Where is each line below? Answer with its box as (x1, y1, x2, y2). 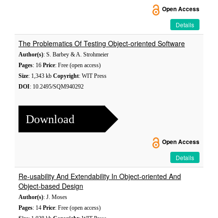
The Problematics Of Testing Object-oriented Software (18, 38, 185, 48)
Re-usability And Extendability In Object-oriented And (18, 171, 181, 181)
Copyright (53, 73, 79, 79)
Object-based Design (18, 181, 83, 191)
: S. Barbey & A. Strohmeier (43, 51, 109, 58)
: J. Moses (43, 194, 67, 200)
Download (26, 112, 74, 126)
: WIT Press (79, 73, 107, 79)
